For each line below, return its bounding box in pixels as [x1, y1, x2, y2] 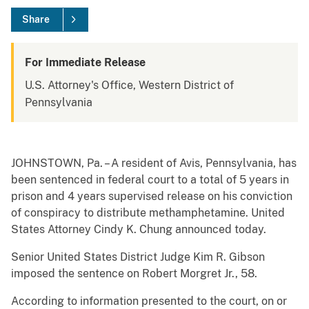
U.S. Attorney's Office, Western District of [25, 79, 234, 92]
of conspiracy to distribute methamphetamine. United [11, 206, 285, 220]
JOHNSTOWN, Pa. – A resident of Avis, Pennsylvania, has [11, 157, 297, 170]
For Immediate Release [25, 56, 146, 70]
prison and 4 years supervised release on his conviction [11, 190, 292, 203]
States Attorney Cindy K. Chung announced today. [11, 223, 266, 237]
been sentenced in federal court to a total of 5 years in [11, 173, 289, 187]
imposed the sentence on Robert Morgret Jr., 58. [11, 267, 260, 281]
